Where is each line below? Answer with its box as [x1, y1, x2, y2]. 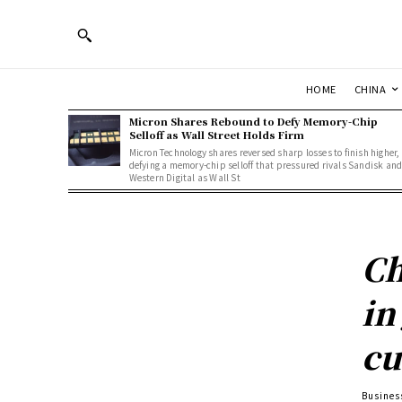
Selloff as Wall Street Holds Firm [128, 127, 304, 142]
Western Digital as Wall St [128, 170, 240, 184]
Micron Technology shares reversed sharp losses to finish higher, [128, 144, 400, 159]
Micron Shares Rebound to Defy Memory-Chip [128, 113, 378, 128]
